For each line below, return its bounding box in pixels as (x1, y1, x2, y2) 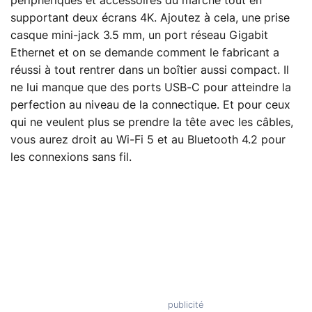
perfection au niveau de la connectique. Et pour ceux (10, 100, 290, 111)
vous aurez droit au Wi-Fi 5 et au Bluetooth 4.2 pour (10, 134, 286, 146)
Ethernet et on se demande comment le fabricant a (10, 47, 279, 59)
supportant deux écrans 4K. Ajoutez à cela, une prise (10, 13, 290, 24)
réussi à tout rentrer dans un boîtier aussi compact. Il (10, 65, 289, 77)
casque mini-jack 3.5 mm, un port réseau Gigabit (10, 30, 268, 42)
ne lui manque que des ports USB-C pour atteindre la (10, 82, 291, 94)
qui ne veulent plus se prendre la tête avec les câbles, (10, 117, 293, 129)
